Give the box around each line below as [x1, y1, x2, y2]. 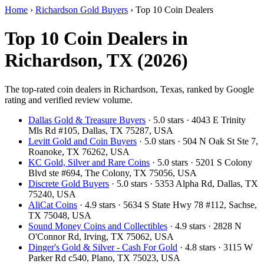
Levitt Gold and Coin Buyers [28, 136, 137, 146]
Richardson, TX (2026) [5, 49, 188, 71]
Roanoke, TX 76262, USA [28, 146, 130, 157]
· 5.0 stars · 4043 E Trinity [146, 114, 246, 125]
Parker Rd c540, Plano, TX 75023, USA [28, 252, 180, 263]
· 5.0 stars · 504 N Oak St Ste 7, [137, 136, 258, 146]
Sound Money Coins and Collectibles [28, 220, 167, 231]
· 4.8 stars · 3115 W [177, 242, 253, 252]
